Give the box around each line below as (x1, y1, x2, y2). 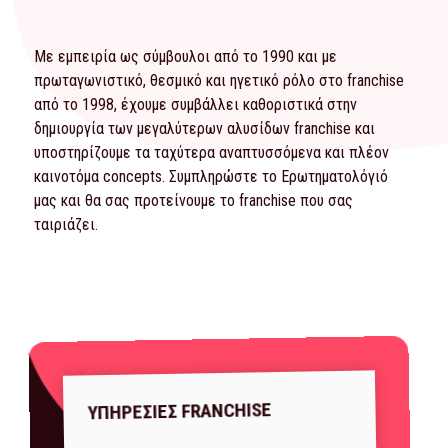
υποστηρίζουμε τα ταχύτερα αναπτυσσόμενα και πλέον (34, 143, 389, 163)
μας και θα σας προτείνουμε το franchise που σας (34, 191, 353, 211)
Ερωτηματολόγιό (281, 167, 388, 187)
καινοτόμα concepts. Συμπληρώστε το (34, 167, 281, 187)
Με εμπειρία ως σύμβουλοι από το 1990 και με (34, 47, 337, 67)
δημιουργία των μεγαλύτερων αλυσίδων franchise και (34, 119, 375, 139)
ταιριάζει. (34, 215, 98, 235)
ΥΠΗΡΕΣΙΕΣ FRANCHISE (87, 398, 272, 425)
